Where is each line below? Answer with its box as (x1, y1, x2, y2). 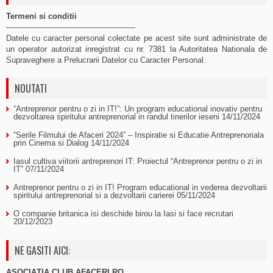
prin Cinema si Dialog (13, 138, 88, 147)
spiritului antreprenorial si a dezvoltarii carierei (13, 191, 174, 200)
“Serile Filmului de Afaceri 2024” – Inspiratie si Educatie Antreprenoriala (13, 130, 264, 140)
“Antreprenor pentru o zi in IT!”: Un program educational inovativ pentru (13, 104, 262, 113)
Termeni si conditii (6, 12, 77, 21)
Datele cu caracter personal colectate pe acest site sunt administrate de (6, 34, 267, 43)
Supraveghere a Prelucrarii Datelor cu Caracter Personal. (6, 55, 206, 65)
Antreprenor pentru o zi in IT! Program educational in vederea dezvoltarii (13, 183, 267, 192)
